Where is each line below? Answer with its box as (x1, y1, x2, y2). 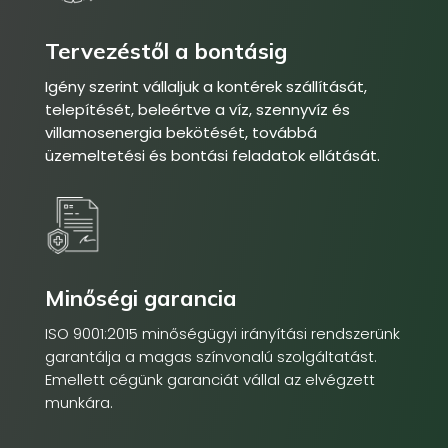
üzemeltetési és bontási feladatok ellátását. (44, 145, 380, 167)
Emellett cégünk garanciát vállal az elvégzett (44, 368, 375, 390)
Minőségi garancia (44, 283, 237, 312)
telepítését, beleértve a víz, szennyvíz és (44, 99, 350, 121)
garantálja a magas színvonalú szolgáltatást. (44, 345, 377, 367)
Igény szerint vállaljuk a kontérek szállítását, (44, 76, 367, 98)
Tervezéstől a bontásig (44, 37, 287, 66)
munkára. (44, 391, 113, 413)
